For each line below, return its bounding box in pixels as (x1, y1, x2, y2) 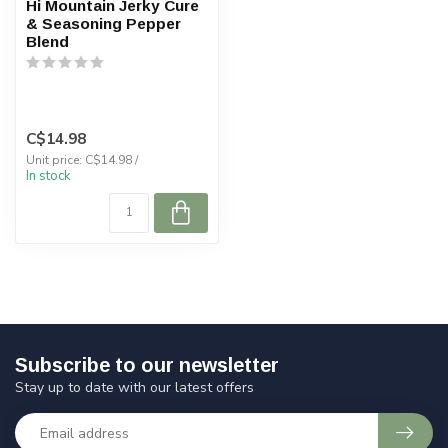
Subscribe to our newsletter (15, 354, 279, 377)
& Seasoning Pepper (26, 15, 181, 32)
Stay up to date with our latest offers (15, 378, 254, 398)
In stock (26, 167, 71, 186)
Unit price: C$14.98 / (26, 152, 138, 169)
